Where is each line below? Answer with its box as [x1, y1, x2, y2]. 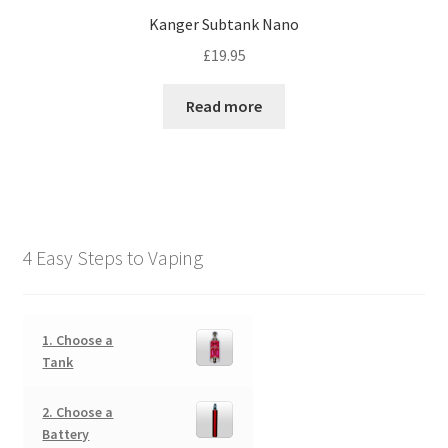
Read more [186, 95, 262, 116]
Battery [42, 424, 90, 443]
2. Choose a [42, 402, 114, 421]
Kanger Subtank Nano [149, 14, 299, 35]
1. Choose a [42, 330, 114, 349]
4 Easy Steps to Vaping [22, 245, 203, 271]
